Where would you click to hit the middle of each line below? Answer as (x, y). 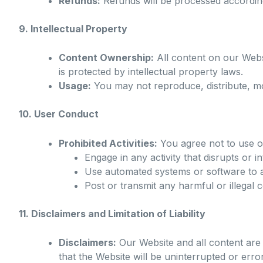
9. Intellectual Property (73, 28)
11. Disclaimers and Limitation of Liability (112, 213)
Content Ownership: (106, 58)
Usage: (75, 86)
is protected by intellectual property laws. (151, 72)
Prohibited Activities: (108, 143)
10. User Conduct (59, 114)
